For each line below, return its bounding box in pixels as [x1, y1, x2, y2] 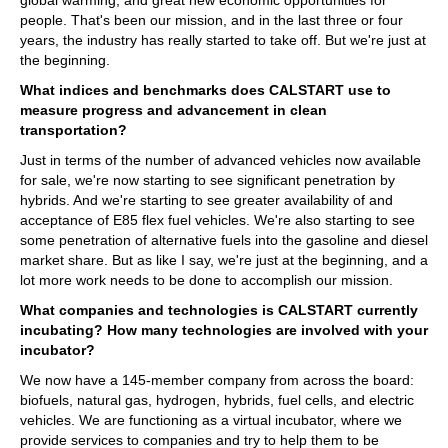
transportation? [20, 121, 127, 138]
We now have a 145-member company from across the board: [20, 371, 414, 388]
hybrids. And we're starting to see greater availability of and [20, 191, 393, 208]
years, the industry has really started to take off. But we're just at [20, 31, 426, 48]
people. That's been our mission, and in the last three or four [20, 11, 403, 28]
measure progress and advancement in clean [20, 101, 327, 118]
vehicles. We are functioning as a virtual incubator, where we [20, 411, 402, 428]
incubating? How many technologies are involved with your [20, 321, 428, 338]
